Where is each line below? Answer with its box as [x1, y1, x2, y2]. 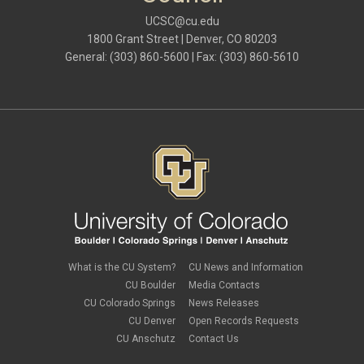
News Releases [188, 297, 260, 310]
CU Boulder [124, 279, 175, 292]
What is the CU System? [67, 262, 175, 274]
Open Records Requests [188, 315, 300, 327]
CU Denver [128, 315, 175, 327]
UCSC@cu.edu [145, 14, 219, 28]
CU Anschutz [115, 333, 175, 345]
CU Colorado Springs [83, 297, 175, 310]
